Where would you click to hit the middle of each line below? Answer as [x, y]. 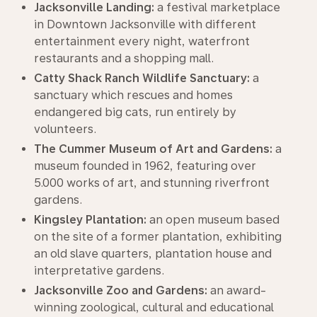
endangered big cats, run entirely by [135, 112]
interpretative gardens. [99, 271]
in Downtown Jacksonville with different [145, 24]
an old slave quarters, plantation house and [153, 254]
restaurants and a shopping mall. [124, 58]
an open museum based [213, 220]
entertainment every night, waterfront [142, 41]
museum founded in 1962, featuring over [145, 166]
